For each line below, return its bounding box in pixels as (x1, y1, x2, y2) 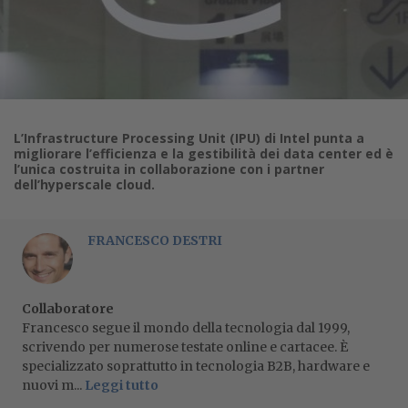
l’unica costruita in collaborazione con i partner (14, 159, 324, 178)
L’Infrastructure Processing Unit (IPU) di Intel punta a (14, 128, 364, 147)
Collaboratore (22, 300, 114, 317)
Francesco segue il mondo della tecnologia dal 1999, (22, 319, 350, 336)
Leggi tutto (85, 376, 158, 393)
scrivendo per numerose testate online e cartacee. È (22, 338, 348, 355)
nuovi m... (22, 376, 85, 393)
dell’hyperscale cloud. (14, 175, 155, 193)
